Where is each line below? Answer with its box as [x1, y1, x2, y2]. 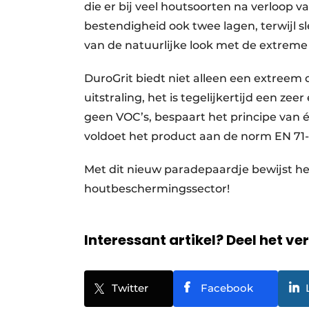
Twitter [112, 281, 148, 295]
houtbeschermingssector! [84, 181, 241, 195]
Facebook [201, 281, 253, 295]
